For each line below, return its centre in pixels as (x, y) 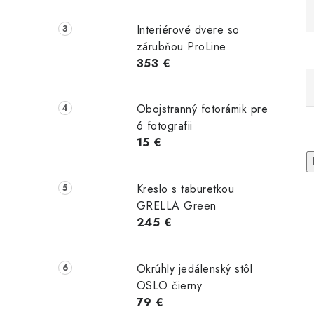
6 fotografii (164, 126)
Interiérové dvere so (188, 29)
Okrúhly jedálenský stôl (194, 268)
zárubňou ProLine (181, 46)
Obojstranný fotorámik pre (202, 109)
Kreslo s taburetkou (185, 189)
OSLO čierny (169, 285)
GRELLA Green (176, 206)
